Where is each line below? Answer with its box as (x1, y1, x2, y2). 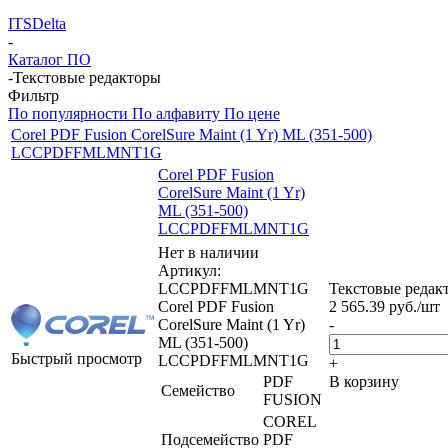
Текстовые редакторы (13, 68, 161, 86)
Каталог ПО (8, 50, 91, 68)
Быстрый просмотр (11, 349, 142, 367)
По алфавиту (132, 104, 220, 122)
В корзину (329, 372, 399, 390)
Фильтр (8, 86, 59, 104)
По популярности (8, 104, 128, 122)
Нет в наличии (158, 243, 259, 261)
